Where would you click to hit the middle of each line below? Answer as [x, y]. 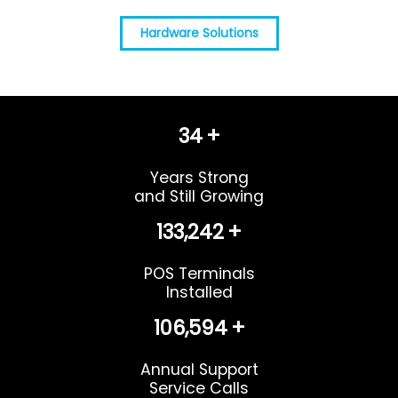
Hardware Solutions [199, 33]
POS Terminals [199, 274]
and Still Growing [199, 197]
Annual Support [199, 370]
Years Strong [199, 178]
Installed [199, 293]
